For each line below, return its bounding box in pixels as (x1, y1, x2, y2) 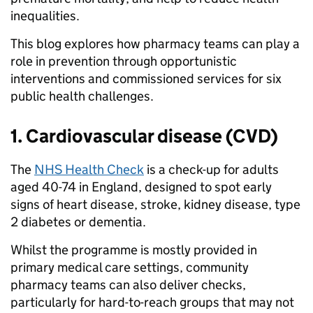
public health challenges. (10, 88, 154, 105)
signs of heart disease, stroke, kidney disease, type (10, 196, 300, 213)
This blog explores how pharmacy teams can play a (10, 36, 300, 52)
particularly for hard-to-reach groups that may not (10, 294, 294, 311)
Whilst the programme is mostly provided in (10, 242, 257, 259)
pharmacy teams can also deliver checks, (10, 277, 246, 293)
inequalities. (10, 8, 80, 24)
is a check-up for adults (144, 161, 279, 178)
